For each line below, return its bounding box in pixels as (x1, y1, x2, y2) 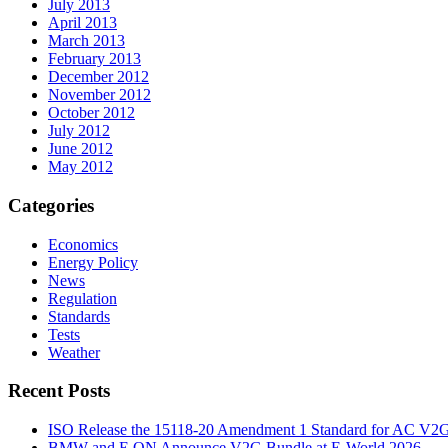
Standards (48, 307, 110, 325)
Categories (8, 194, 94, 216)
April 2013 (48, 14, 117, 32)
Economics (48, 235, 118, 253)
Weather (48, 343, 100, 361)
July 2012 (48, 122, 110, 140)
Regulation (48, 289, 117, 307)
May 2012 (48, 158, 113, 176)
